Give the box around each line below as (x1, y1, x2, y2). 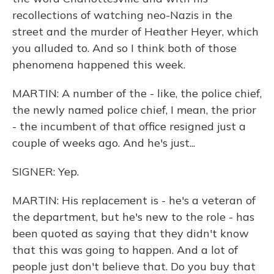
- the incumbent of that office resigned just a (12, 119, 246, 133)
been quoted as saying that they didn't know (12, 226, 249, 240)
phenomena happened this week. (12, 57, 185, 72)
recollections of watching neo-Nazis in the (12, 8, 232, 22)
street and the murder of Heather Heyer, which (12, 24, 259, 39)
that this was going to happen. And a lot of (12, 243, 238, 257)
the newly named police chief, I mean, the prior (12, 103, 256, 117)
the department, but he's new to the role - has (12, 210, 254, 224)
